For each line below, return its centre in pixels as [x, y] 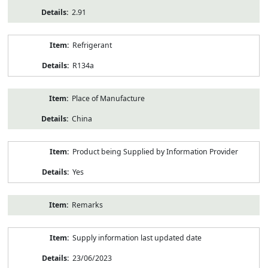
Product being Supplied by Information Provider [155, 151]
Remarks [87, 205]
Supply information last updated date [137, 237]
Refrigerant [92, 45]
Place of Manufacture [108, 98]
